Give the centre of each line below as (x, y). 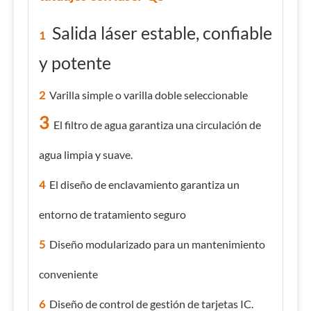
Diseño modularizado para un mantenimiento (155, 244)
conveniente (68, 274)
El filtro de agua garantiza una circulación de (155, 125)
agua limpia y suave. (86, 154)
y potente (75, 62)
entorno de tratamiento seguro (112, 214)
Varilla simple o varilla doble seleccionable (146, 95)
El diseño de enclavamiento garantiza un (144, 184)
